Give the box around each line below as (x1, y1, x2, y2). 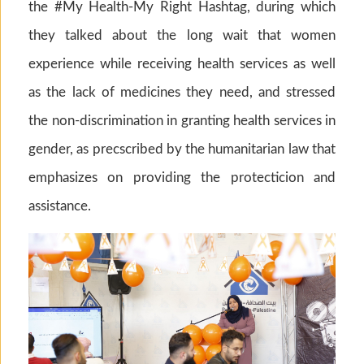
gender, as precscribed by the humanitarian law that (28, 141, 336, 156)
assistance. (28, 198, 91, 213)
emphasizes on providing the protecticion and (28, 170, 336, 184)
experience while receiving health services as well (28, 56, 336, 71)
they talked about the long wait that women (28, 28, 336, 42)
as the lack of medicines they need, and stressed (28, 84, 336, 99)
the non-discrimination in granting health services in (28, 113, 336, 128)
